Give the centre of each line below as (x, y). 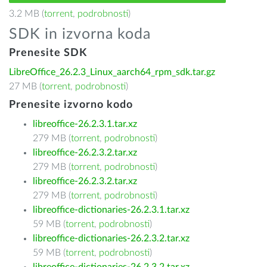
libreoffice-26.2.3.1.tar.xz (85, 124)
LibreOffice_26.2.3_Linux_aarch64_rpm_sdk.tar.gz (112, 72)
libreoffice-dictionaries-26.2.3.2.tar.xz (111, 238)
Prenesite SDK (48, 53)
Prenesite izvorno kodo (71, 105)
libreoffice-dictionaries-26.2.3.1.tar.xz (111, 210)
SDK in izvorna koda (80, 34)
